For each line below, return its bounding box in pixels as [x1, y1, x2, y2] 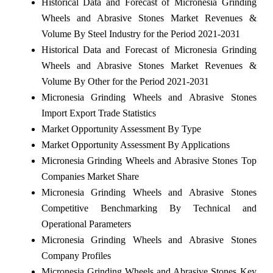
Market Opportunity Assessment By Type [41, 123, 201, 134]
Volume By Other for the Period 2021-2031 [41, 76, 209, 87]
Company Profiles [41, 250, 111, 261]
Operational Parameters [41, 218, 131, 229]
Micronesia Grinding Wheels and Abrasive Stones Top [41, 155, 257, 166]
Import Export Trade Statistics [41, 107, 156, 118]
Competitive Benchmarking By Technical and [41, 202, 257, 213]
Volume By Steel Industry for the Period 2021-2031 [41, 28, 240, 39]
